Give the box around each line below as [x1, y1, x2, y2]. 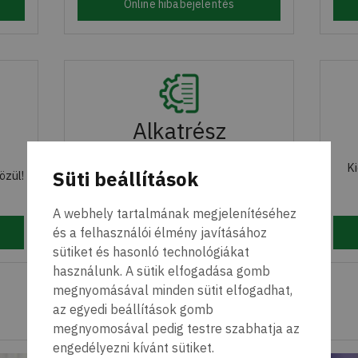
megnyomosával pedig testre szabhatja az [53, 320, 300, 336]
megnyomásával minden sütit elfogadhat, [53, 281, 292, 298]
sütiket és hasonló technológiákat [53, 243, 249, 260]
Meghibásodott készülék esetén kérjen [79, 174, 279, 189]
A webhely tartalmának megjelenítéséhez [53, 205, 296, 221]
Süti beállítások [53, 165, 198, 192]
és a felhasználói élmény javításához [53, 224, 267, 241]
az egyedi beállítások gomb [53, 300, 213, 317]
